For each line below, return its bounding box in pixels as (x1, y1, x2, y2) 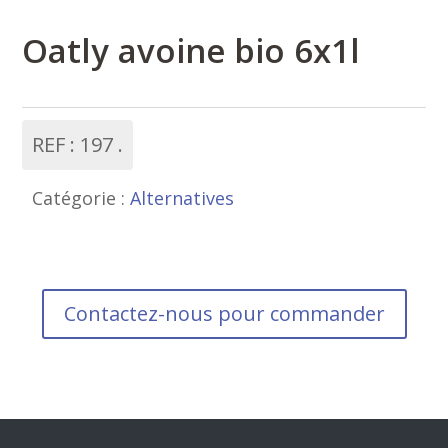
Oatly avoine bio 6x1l (22, 27, 361, 73)
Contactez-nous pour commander (63, 299, 385, 327)
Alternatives (130, 185, 235, 210)
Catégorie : (32, 185, 131, 210)
